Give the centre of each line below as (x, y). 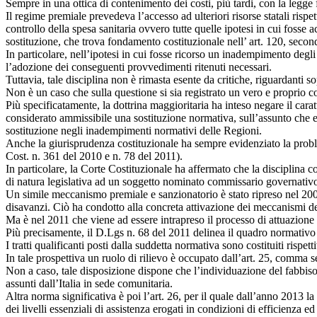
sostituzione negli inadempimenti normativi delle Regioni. (134, 130)
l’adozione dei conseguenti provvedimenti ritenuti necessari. (139, 67)
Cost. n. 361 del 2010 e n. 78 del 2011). (94, 156)
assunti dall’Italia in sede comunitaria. (89, 283)
